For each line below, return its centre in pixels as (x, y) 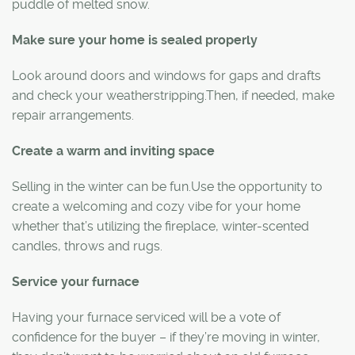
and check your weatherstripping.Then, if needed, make (173, 95)
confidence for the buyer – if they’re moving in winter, (166, 337)
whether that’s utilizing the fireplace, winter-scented (160, 226)
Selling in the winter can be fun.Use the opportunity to (167, 186)
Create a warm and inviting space (113, 151)
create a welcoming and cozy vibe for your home (156, 206)
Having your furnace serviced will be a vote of (146, 317)
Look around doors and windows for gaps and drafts (166, 75)
